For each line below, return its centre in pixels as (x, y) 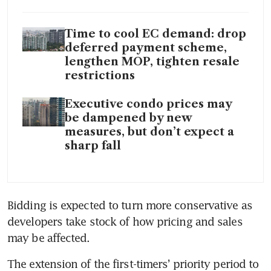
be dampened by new (128, 118)
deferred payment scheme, (146, 47)
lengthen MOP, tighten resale (152, 61)
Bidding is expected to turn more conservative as (130, 205)
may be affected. (49, 237)
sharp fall (93, 145)
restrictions (100, 75)
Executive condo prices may (148, 104)
